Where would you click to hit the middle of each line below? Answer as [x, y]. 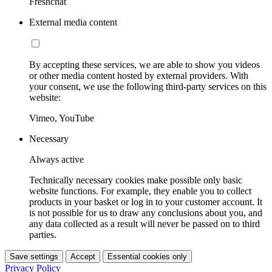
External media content [73, 22]
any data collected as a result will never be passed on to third [144, 223]
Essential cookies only [147, 256]
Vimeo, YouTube [62, 118]
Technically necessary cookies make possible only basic [136, 180]
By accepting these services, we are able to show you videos [144, 64]
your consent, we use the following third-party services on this [148, 86]
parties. [43, 234]
